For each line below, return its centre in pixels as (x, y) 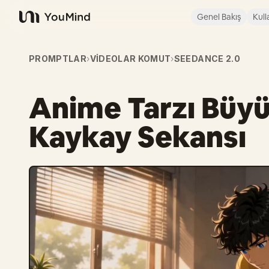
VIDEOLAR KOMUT (130, 59)
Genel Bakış (219, 17)
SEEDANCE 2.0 (207, 59)
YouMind (38, 23)
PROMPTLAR (58, 59)
